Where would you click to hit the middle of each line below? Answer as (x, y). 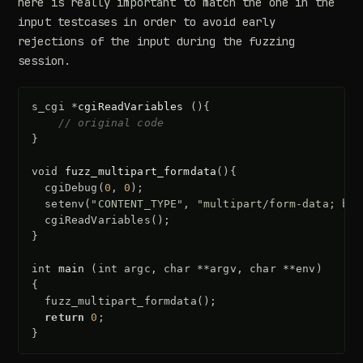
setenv (65, 204)
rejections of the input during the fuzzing (157, 42)
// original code (111, 123)
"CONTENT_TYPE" (137, 204)
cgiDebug (71, 188)
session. (45, 61)
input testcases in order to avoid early (147, 22)
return (65, 318)
